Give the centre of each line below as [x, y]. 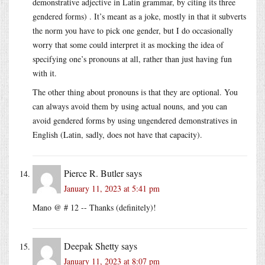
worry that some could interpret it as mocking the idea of [128, 44]
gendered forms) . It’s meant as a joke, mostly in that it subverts [139, 16]
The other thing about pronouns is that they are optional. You [135, 92]
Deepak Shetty [91, 245]
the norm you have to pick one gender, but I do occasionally [133, 30]
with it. [45, 73]
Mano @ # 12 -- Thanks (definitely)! [94, 207]
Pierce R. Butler [94, 173]
